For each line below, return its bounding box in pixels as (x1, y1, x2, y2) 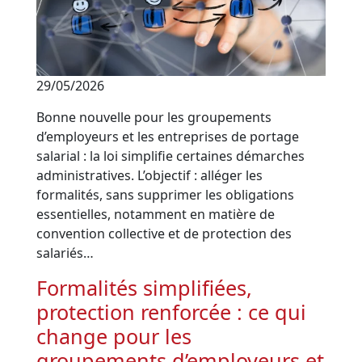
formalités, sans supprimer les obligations (36, 186, 295, 204)
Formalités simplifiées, (36, 274, 253, 302)
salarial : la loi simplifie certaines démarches (36, 147, 305, 166)
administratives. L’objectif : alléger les (36, 166, 263, 185)
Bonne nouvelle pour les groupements (36, 108, 272, 127)
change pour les (36, 322, 192, 351)
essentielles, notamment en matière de (36, 205, 276, 224)
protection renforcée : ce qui (36, 298, 307, 326)
